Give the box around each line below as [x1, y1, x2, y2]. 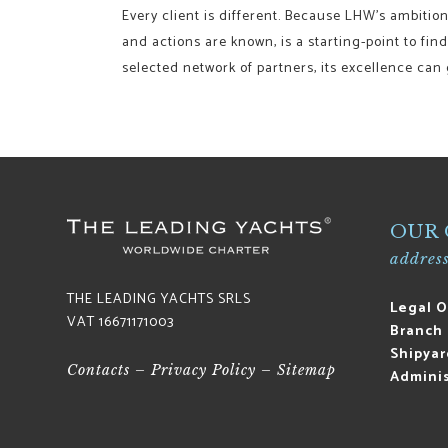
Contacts [67, 360, 131, 379]
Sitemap [277, 360, 337, 379]
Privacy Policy [151, 360, 257, 379]
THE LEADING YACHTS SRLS [67, 287, 252, 311]
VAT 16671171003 [67, 310, 175, 334]
